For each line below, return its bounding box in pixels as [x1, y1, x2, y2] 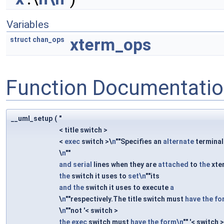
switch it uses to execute [84, 183, 170, 192]
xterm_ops [70, 35, 151, 54]
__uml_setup [11, 114, 52, 123]
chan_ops [32, 35, 64, 43]
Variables [6, 18, 49, 30]
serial [73, 160, 92, 169]
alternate [163, 137, 194, 146]
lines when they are [92, 160, 158, 169]
